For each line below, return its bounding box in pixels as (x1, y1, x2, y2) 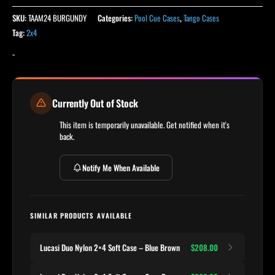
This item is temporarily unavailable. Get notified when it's (60, 118, 230, 131)
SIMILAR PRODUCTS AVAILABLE (30, 211, 133, 221)
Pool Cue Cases (134, 12, 180, 25)
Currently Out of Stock (52, 96, 138, 111)
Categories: (98, 12, 134, 25)
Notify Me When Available (82, 161, 160, 174)
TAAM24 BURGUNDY (28, 12, 87, 25)
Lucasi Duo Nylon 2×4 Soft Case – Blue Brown (40, 241, 180, 254)
